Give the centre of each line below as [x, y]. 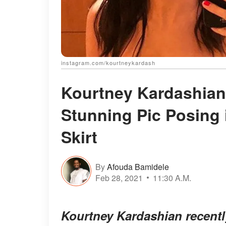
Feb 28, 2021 [119, 178]
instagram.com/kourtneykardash [108, 63]
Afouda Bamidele [138, 166]
